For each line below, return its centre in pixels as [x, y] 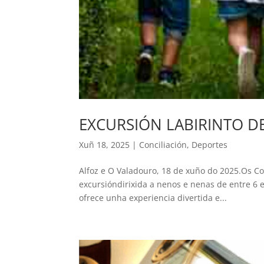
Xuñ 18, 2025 [105, 144]
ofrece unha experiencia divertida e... [153, 197]
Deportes [210, 144]
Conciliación [163, 144]
